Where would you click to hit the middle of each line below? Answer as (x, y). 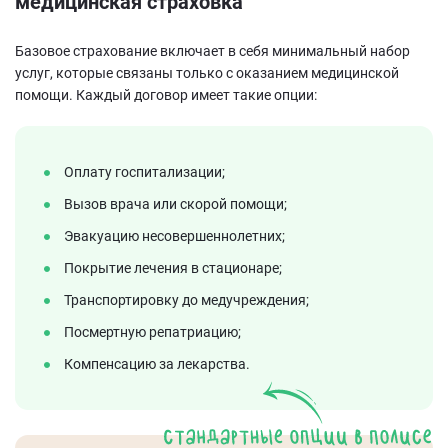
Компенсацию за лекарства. (157, 364)
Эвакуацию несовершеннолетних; (174, 236)
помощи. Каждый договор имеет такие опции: (166, 95)
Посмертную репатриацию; (152, 332)
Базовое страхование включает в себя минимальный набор (212, 51)
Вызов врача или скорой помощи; (175, 204)
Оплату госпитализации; (144, 172)
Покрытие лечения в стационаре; (173, 268)
